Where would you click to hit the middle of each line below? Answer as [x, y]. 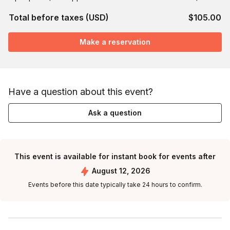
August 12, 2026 [121, 171]
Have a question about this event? [81, 92]
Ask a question [115, 113]
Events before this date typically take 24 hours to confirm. [115, 185]
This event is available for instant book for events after [115, 156]
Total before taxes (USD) [59, 17]
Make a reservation [115, 42]
